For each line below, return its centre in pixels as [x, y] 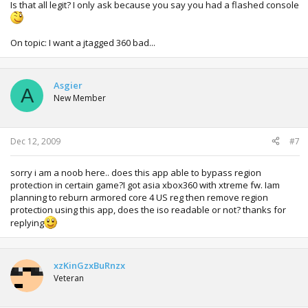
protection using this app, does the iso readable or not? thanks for [148, 209]
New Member [80, 98]
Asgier [68, 86]
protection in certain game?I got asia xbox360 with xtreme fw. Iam [145, 185]
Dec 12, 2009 [35, 141]
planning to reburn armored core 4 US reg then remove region [139, 197]
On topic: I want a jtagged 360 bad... [83, 43]
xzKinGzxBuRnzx [89, 265]
